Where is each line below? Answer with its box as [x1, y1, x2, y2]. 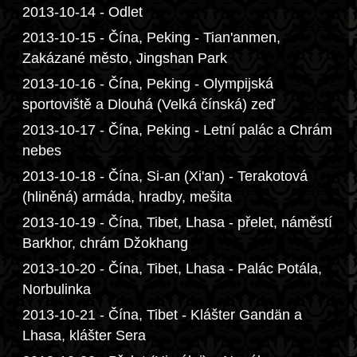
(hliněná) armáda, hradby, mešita [22, 189, 232, 205]
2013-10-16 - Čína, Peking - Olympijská [22, 76, 273, 92]
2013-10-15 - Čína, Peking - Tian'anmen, [22, 29, 280, 45]
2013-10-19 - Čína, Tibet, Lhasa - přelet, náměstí [22, 214, 332, 230]
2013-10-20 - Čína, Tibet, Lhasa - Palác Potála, [22, 261, 322, 277]
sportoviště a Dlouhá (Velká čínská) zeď [22, 96, 275, 112]
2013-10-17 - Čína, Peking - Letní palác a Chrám [22, 122, 332, 138]
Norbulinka [22, 281, 91, 297]
